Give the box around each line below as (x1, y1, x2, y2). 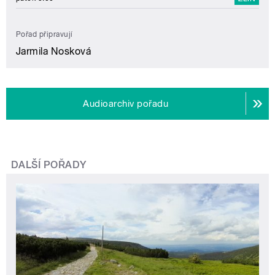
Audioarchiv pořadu (83, 98, 169, 109)
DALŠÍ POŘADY (11, 158, 87, 171)
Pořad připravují (16, 29, 73, 39)
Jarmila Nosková (16, 45, 91, 57)
